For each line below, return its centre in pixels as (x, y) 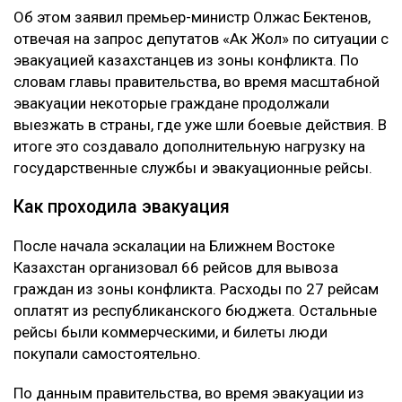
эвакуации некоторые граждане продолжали (171, 104)
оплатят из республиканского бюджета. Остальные (195, 311)
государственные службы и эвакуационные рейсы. (193, 168)
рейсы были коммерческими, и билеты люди (170, 332)
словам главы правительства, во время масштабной (197, 82)
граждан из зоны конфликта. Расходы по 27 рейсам (196, 289)
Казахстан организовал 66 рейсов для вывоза (176, 268)
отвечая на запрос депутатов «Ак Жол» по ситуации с (201, 39)
